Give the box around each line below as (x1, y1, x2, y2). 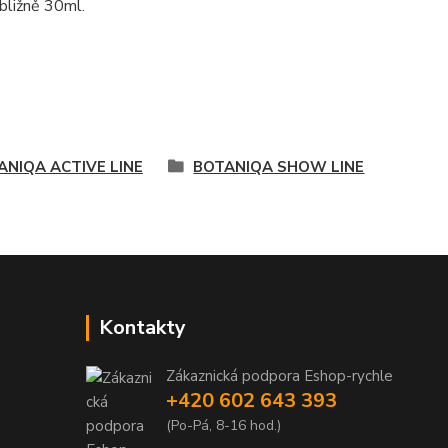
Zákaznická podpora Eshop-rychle (166, 365, 393, 386)
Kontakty (99, 313, 186, 341)
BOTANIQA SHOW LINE (193, 156, 365, 177)
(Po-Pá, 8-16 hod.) (166, 415, 281, 435)
